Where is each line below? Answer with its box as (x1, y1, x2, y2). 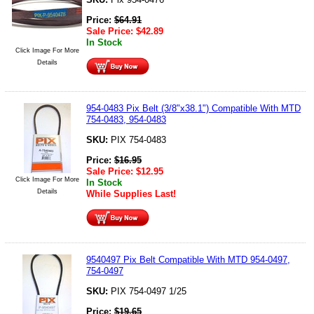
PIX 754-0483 (111, 134, 166, 145)
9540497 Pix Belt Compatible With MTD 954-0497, (86, 254, 290, 265)
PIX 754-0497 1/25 (111, 285, 186, 296)
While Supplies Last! (86, 188, 176, 199)
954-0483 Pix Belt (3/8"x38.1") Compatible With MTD (86, 102, 301, 114)
